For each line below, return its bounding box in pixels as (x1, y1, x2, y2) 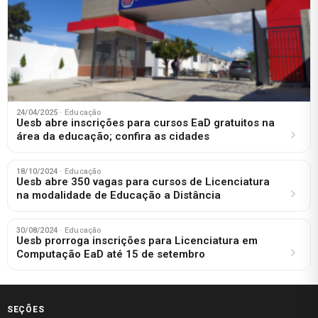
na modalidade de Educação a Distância (16, 188, 221, 202)
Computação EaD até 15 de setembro (16, 247, 205, 261)
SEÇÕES (7, 304, 45, 314)
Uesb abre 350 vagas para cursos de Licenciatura (16, 175, 270, 188)
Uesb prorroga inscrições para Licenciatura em (16, 234, 258, 247)
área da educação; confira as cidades (16, 129, 209, 143)
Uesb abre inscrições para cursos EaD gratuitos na (16, 116, 275, 129)
